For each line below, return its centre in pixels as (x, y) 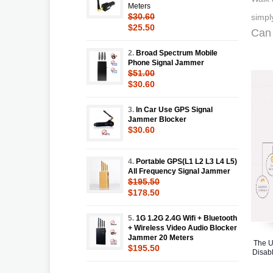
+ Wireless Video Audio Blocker (183, 228)
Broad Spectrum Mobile (177, 53)
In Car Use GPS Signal (174, 109)
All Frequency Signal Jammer (179, 171)
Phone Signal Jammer (166, 62)
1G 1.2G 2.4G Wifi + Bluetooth (186, 218)
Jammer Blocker (157, 119)
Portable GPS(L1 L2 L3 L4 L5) (186, 161)
